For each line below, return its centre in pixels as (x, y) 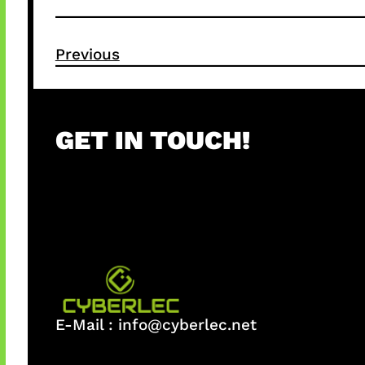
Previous (87, 54)
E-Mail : (86, 325)
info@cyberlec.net (187, 325)
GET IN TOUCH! (152, 140)
